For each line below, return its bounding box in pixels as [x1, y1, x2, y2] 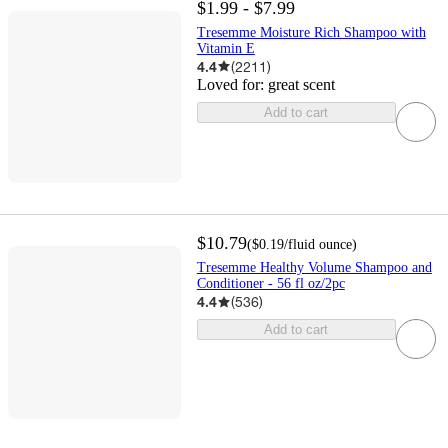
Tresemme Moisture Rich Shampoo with [196, 24, 426, 40]
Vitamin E [196, 40, 255, 56]
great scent [267, 75, 335, 93]
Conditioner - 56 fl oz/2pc [196, 276, 345, 292]
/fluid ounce [283, 237, 352, 253]
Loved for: [196, 75, 268, 93]
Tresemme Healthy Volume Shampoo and [196, 260, 432, 276]
